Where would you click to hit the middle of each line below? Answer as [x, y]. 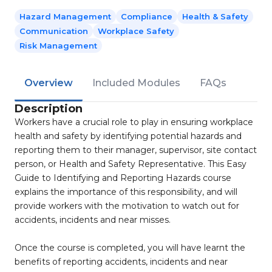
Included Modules [136, 83]
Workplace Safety [136, 31]
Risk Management [58, 46]
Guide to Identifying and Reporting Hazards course [123, 178]
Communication [54, 31]
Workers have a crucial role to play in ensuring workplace [134, 122]
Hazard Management [65, 16]
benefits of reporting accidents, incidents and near [121, 262]
